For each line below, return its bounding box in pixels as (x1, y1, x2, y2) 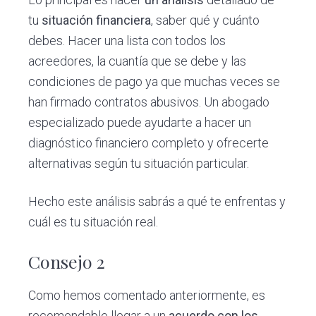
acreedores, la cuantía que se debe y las (28, 54, 247, 69)
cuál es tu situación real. (28, 214, 159, 230)
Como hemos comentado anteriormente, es (28, 287, 266, 303)
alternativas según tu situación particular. (28, 156, 250, 171)
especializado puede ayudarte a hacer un (28, 115, 252, 130)
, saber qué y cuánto (151, 13, 260, 28)
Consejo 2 (28, 250, 106, 274)
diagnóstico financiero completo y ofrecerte (28, 135, 269, 151)
